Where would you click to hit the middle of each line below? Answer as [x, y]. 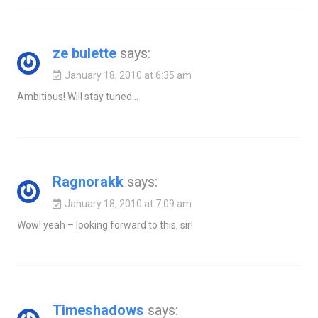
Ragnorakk [88, 182]
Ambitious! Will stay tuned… [77, 97]
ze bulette [84, 54]
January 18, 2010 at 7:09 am [128, 204]
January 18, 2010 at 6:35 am [128, 76]
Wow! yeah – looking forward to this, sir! [105, 225]
